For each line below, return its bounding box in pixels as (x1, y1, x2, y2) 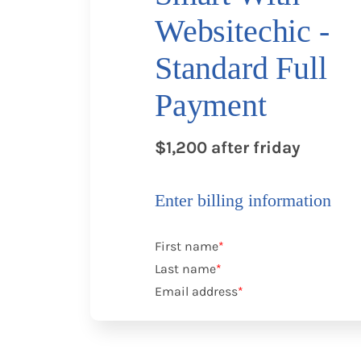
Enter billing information (155, 190, 331, 210)
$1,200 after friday (155, 138, 301, 157)
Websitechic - (155, 13, 330, 49)
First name (155, 239, 218, 254)
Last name (155, 261, 216, 276)
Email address (155, 284, 238, 299)
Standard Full (155, 50, 327, 86)
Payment (155, 87, 267, 123)
